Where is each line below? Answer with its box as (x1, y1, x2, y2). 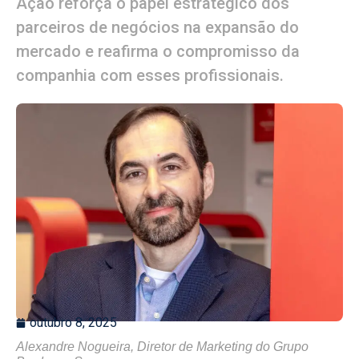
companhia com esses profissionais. (16, 65, 284, 85)
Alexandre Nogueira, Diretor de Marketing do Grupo (16, 339, 309, 353)
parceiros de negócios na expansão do (16, 17, 299, 37)
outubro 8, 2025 (30, 314, 117, 330)
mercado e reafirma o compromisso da (16, 41, 300, 61)
